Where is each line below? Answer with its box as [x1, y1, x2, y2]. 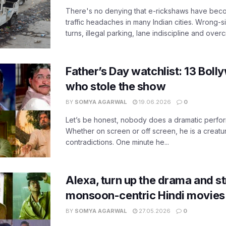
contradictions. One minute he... [66, 138, 169, 147]
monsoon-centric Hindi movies [66, 188, 225, 202]
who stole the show [66, 80, 166, 93]
